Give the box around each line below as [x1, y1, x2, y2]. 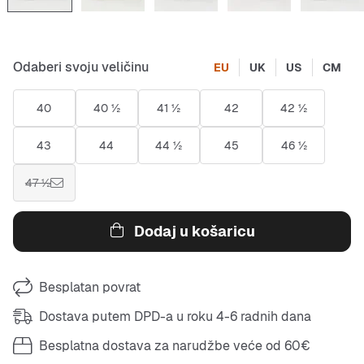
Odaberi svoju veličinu [13, 58, 149, 76]
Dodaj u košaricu [133, 222, 255, 240]
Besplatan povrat [39, 279, 141, 296]
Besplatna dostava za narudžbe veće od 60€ [39, 337, 310, 354]
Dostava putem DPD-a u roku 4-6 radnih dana [39, 308, 311, 325]
